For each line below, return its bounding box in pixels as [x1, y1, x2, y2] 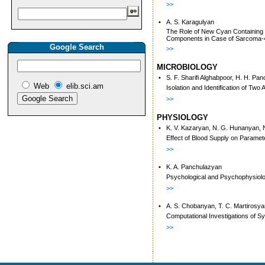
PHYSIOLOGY [157, 113, 208, 122]
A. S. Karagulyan [166, 18, 214, 25]
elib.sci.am [66, 82, 104, 91]
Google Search [49, 43, 104, 51]
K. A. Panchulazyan [166, 163, 222, 170]
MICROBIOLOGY [157, 63, 218, 72]
